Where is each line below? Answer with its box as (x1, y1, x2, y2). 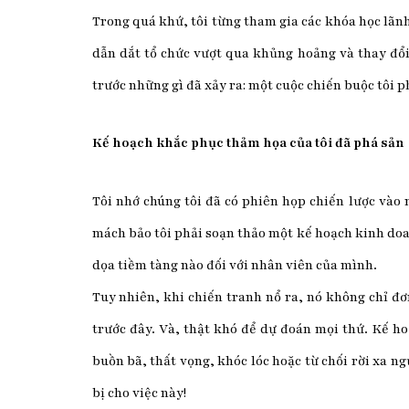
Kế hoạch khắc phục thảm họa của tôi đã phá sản (91, 134, 404, 152)
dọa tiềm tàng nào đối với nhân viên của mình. (91, 256, 377, 274)
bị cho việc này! (91, 383, 186, 402)
